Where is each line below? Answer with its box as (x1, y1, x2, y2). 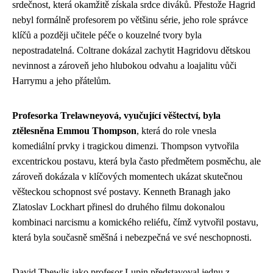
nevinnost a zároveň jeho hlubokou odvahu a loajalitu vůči (12, 60, 236, 71)
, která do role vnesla (136, 125, 216, 136)
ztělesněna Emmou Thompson (12, 125, 136, 136)
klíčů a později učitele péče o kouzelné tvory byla (12, 29, 202, 40)
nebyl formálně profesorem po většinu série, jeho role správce (12, 14, 248, 25)
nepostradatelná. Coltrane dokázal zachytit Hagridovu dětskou (12, 44, 250, 55)
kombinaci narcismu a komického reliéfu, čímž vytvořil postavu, (12, 216, 258, 227)
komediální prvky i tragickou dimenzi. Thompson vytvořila (12, 140, 239, 151)
